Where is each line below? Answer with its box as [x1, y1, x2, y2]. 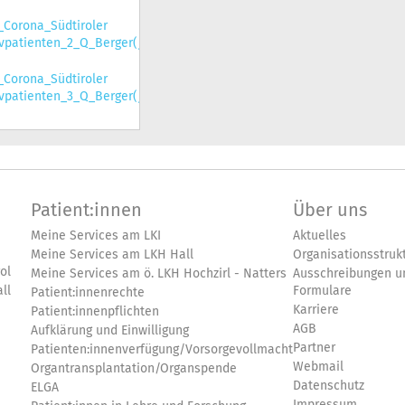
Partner [293, 338, 335, 357]
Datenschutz [293, 376, 364, 395]
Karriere [293, 300, 339, 319]
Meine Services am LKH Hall [31, 245, 193, 264]
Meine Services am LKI [31, 226, 161, 245]
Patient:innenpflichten [31, 302, 159, 321]
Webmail [293, 357, 344, 376]
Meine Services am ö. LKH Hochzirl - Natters [31, 264, 287, 283]
